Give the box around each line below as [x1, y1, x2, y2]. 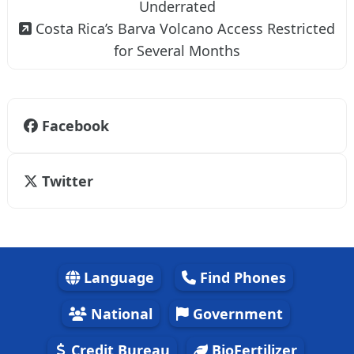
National [87, 304, 153, 323]
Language [80, 268, 154, 287]
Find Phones [196, 268, 286, 287]
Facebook [38, 116, 109, 135]
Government [189, 304, 283, 323]
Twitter [38, 171, 93, 190]
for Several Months [114, 41, 240, 60]
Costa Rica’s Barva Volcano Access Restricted [36, 19, 335, 38]
